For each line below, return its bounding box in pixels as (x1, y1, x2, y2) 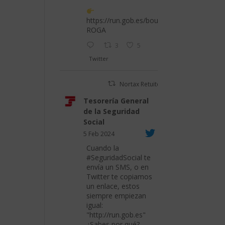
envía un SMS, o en (86, 162, 149, 172)
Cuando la (86, 143, 120, 153)
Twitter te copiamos (86, 171, 153, 181)
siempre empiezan (86, 190, 147, 200)
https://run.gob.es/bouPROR (86, 16, 178, 26)
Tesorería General (83, 95, 149, 105)
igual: (86, 200, 103, 210)
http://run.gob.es (89, 209, 143, 219)
